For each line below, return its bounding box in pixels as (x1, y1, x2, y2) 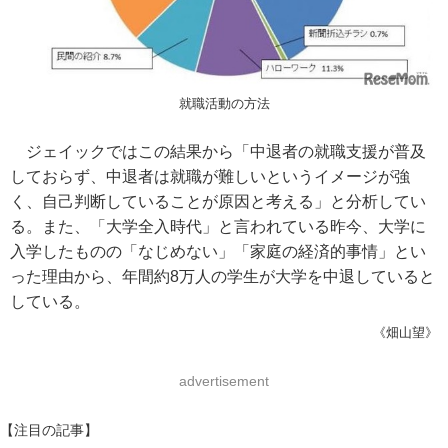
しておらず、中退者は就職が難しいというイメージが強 (10, 168, 410, 186)
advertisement (179, 373, 269, 390)
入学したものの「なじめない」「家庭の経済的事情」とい (10, 243, 426, 261)
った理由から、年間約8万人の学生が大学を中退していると (10, 268, 435, 286)
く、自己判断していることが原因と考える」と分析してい (10, 193, 426, 211)
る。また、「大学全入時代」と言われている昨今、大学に (10, 218, 426, 236)
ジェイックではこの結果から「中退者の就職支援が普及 (10, 143, 426, 161)
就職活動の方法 (178, 96, 270, 112)
